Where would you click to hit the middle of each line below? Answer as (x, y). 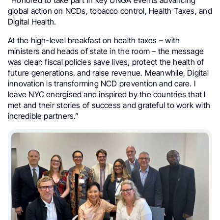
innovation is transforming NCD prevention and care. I (102, 83)
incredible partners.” (43, 116)
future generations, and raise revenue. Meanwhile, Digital (108, 72)
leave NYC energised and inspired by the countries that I (107, 94)
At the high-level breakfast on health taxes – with (94, 40)
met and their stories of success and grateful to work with (109, 105)
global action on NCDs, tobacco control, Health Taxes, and (110, 11)
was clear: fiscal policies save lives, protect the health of (106, 62)
